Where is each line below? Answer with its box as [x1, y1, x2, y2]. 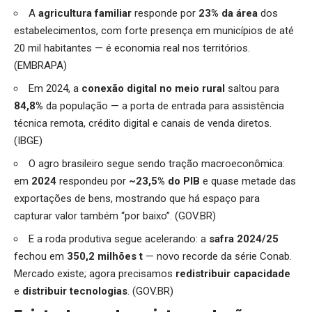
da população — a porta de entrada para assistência [46, 99, 284, 112]
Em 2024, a [29, 81, 81, 95]
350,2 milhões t [67, 249, 146, 263]
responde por [134, 6, 198, 19]
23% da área [198, 6, 260, 19]
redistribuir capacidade [175, 267, 290, 280]
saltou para [228, 81, 279, 95]
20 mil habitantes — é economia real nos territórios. [14, 41, 250, 54]
